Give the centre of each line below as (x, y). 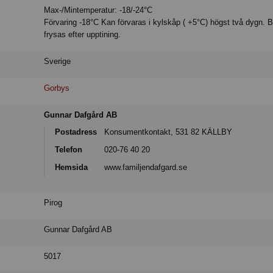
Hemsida (72, 167)
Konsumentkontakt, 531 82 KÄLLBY (168, 132)
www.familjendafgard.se (146, 167)
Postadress (76, 132)
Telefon (69, 150)
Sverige (58, 62)
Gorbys (57, 88)
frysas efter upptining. (83, 35)
